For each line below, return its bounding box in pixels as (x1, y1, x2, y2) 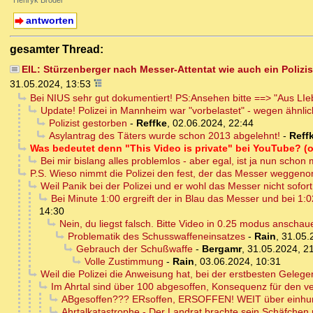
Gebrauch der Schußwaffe (75, 243, 193, 255)
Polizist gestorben (48, 117, 127, 129)
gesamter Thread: (10, 43, 103, 56)
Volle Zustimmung (84, 256, 163, 268)
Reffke (136, 117, 167, 129)
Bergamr (201, 243, 242, 255)
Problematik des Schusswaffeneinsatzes (67, 231, 245, 242)
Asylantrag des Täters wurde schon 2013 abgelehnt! (48, 130, 280, 142)
